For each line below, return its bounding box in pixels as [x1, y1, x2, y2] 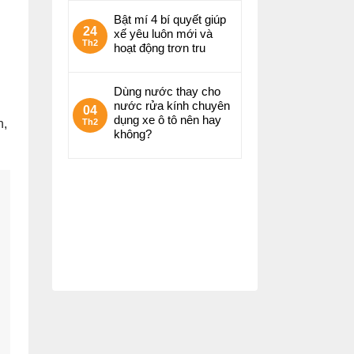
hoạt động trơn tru [114, 41, 205, 55]
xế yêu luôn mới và [114, 27, 213, 40]
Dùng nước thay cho [114, 85, 220, 98]
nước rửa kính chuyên [114, 99, 230, 112]
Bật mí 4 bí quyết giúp [114, 13, 226, 26]
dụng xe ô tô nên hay [114, 113, 221, 126]
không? [114, 127, 152, 141]
